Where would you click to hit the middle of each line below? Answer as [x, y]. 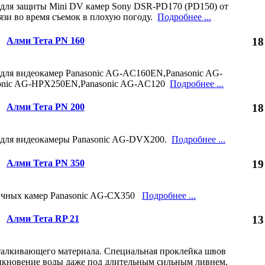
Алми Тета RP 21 [43, 219]
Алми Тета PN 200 [45, 107]
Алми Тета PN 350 [45, 163]
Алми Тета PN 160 [45, 40]
